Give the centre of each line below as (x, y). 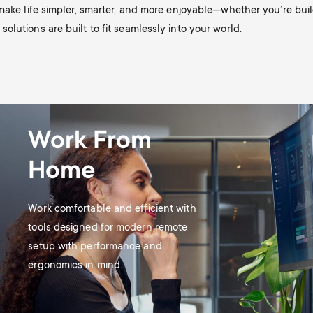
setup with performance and (95, 247)
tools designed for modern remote (108, 228)
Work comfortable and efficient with (112, 209)
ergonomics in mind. (77, 265)
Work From (90, 142)
